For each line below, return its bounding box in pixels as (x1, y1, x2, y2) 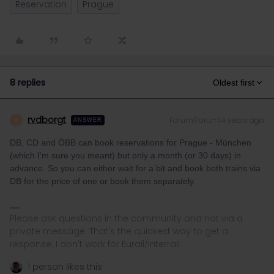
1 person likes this (28, 261, 102, 273)
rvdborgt (28, 114, 66, 126)
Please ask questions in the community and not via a (10, 212, 243, 224)
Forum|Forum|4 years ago (169, 115, 264, 125)
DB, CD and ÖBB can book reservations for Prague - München (10, 138, 251, 147)
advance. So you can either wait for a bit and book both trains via (10, 163, 261, 173)
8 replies (10, 76, 45, 89)
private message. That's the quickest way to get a (10, 225, 228, 237)
